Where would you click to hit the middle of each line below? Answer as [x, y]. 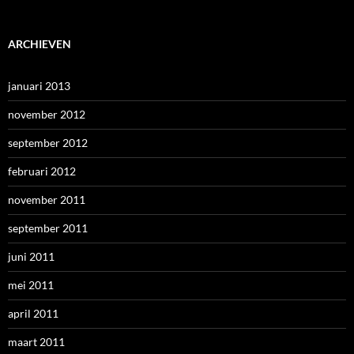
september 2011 [48, 228]
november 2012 [47, 114]
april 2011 [33, 313]
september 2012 [48, 143]
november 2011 [47, 200]
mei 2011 [31, 285]
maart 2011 [36, 342]
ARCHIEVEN [40, 44]
